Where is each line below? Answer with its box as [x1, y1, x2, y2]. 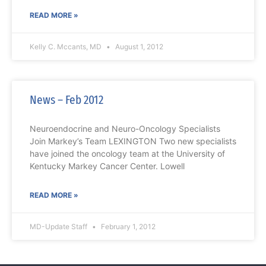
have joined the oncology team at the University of [30, 148, 225, 159]
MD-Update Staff [30, 222, 89, 232]
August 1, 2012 [113, 42, 163, 52]
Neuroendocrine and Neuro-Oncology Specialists [30, 123, 220, 134]
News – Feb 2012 [30, 92, 103, 108]
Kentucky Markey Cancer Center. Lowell [30, 161, 185, 172]
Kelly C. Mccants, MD [30, 42, 103, 52]
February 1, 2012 [99, 222, 156, 232]
